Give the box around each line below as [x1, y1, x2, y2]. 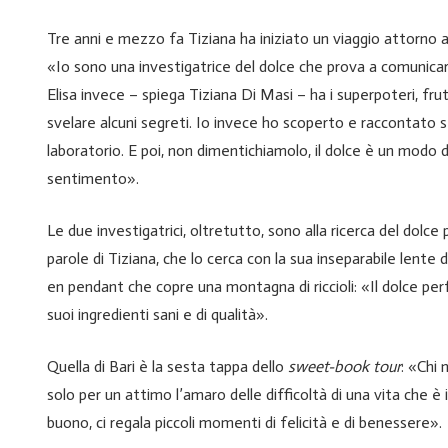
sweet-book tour [288, 357, 401, 377]
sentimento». [47, 169, 139, 189]
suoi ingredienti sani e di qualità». [47, 305, 268, 325]
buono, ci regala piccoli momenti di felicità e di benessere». [47, 413, 442, 433]
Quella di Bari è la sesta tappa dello [47, 357, 288, 377]
